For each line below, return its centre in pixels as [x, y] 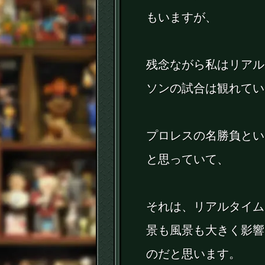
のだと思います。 [194, 254]
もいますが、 [182, 17]
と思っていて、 [188, 159]
